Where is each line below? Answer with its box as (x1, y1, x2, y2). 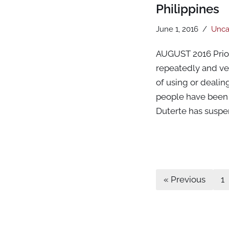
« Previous (163, 174, 205, 185)
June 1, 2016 (155, 24, 198, 34)
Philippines (155, 1, 219, 16)
